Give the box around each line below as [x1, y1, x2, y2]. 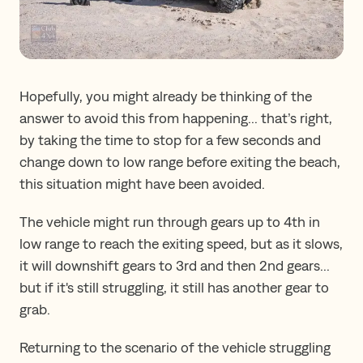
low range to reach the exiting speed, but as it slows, [19, 234, 343, 252]
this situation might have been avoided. [19, 174, 265, 192]
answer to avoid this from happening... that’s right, [19, 109, 332, 126]
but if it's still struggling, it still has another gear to [19, 278, 329, 296]
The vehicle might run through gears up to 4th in [19, 212, 320, 230]
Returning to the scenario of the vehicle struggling [19, 338, 331, 356]
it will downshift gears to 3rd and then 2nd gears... [19, 256, 330, 274]
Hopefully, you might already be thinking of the [19, 87, 312, 105]
